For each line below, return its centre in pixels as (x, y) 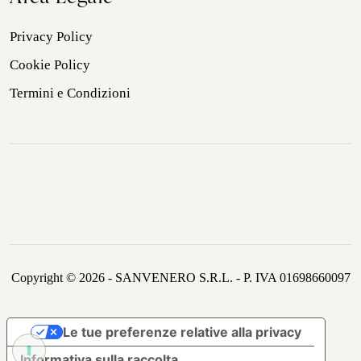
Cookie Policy (50, 65)
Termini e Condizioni (70, 93)
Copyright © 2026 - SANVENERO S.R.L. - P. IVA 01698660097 (180, 278)
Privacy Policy (51, 37)
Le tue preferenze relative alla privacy (182, 332)
